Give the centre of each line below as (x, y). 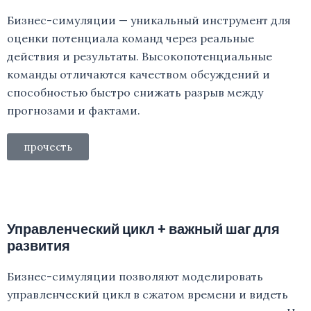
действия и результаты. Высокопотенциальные (140, 56)
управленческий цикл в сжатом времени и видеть (148, 294)
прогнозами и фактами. (74, 110)
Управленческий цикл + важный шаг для (143, 228)
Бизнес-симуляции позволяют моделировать (135, 276)
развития (39, 245)
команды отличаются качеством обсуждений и (138, 74)
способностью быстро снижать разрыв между (135, 92)
